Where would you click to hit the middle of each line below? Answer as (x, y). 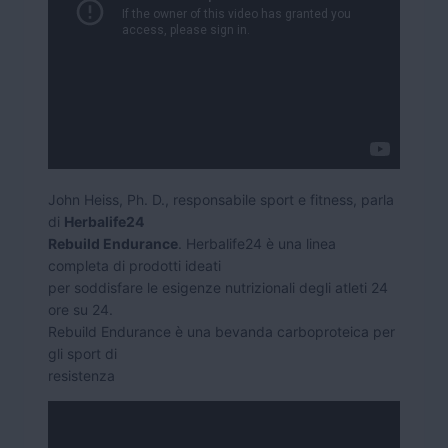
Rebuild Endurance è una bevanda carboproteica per (221, 331)
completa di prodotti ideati (134, 265)
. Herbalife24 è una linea (257, 243)
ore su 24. (80, 309)
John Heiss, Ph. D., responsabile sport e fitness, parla (221, 199)
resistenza (81, 375)
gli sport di (82, 353)
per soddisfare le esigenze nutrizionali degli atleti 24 (218, 287)
